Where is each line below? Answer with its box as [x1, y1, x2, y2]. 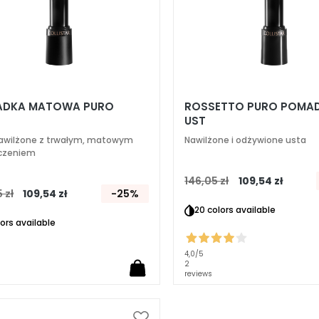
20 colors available [194, 203, 276, 216]
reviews [184, 268, 213, 279]
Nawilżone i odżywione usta [184, 134, 307, 146]
